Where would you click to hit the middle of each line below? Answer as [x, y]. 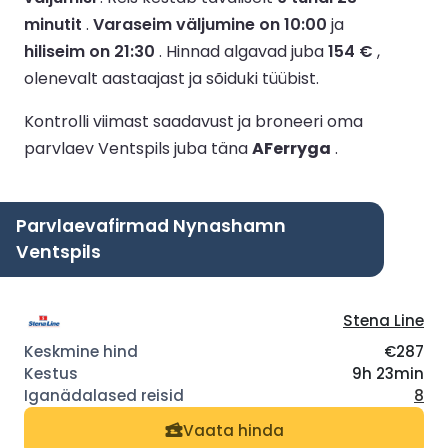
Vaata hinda [233, 431]
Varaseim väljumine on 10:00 [210, 24]
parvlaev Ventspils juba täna [138, 148]
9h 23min [388, 373]
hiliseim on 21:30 [89, 51]
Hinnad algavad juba [247, 51]
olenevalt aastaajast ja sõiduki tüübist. [171, 78]
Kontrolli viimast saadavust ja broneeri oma [193, 121]
